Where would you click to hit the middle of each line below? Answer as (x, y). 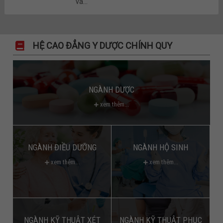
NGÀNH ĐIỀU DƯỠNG (62, 147)
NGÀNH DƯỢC (111, 89)
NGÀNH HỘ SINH (161, 147)
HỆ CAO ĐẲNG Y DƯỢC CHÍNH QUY (103, 45)
